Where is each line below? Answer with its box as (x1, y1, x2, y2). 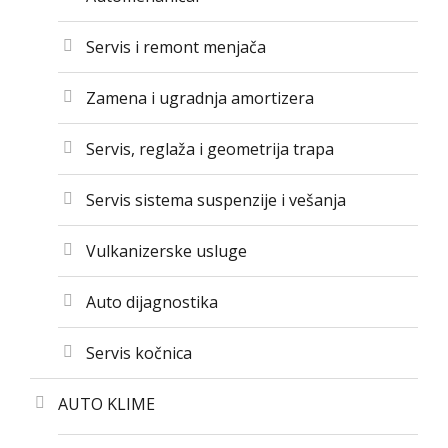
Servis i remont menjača (86, 36, 266, 59)
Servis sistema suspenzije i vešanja (86, 189, 346, 212)
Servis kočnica (86, 342, 192, 365)
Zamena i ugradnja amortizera (86, 87, 314, 110)
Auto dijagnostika (86, 291, 218, 314)
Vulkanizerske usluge (86, 240, 247, 263)
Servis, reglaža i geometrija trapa (86, 138, 334, 161)
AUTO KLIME (58, 393, 155, 416)
